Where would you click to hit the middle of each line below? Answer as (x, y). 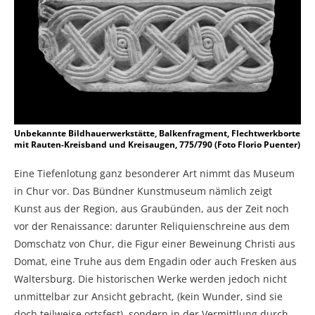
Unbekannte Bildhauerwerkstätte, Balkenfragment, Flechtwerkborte (157, 134)
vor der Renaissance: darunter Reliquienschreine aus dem (152, 226)
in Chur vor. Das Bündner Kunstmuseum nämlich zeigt (143, 191)
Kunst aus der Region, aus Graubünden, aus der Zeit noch (152, 209)
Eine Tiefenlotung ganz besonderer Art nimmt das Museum (154, 174)
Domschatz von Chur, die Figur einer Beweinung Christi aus (155, 244)
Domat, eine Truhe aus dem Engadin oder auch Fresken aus (155, 262)
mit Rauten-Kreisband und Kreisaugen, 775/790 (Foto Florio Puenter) (157, 145)
